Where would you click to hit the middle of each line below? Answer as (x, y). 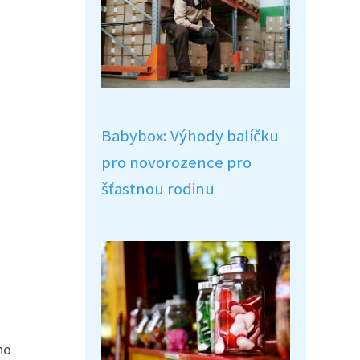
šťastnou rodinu (158, 189)
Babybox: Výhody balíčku (190, 136)
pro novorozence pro (176, 162)
